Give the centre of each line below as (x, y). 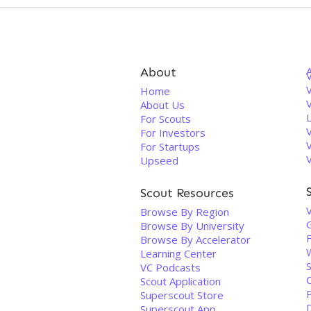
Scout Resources (187, 193)
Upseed (159, 160)
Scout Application (180, 281)
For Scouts (166, 119)
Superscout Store (182, 295)
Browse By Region (185, 212)
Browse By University (192, 226)
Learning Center (178, 253)
